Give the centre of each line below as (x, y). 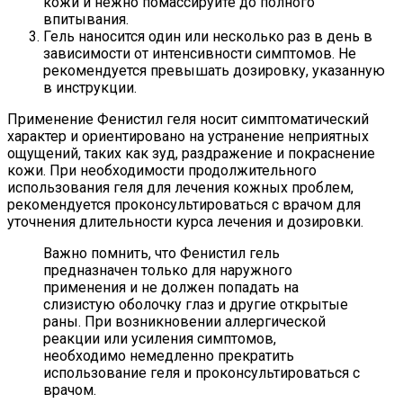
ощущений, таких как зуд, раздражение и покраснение (191, 153)
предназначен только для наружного (168, 270)
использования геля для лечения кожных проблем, (180, 187)
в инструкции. (90, 87)
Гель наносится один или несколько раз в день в (208, 36)
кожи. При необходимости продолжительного (162, 170)
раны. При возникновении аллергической (184, 321)
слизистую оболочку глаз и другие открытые (196, 304)
